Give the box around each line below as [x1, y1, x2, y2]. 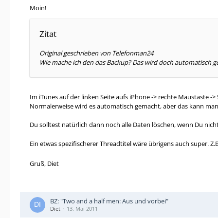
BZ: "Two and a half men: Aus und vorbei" [50, 197, 168, 205]
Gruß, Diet [30, 159, 59, 168]
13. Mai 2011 [67, 205, 98, 212]
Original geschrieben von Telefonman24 [39, 49, 153, 57]
